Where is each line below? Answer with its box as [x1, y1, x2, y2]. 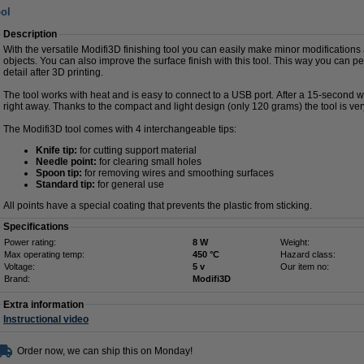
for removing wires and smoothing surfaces [82, 167, 274, 179]
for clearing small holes [97, 156, 201, 167]
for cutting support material [77, 145, 197, 156]
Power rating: [4, 237, 56, 247]
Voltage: [4, 262, 35, 271]
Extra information [3, 299, 84, 310]
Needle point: [36, 156, 97, 167]
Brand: [4, 274, 30, 284]
